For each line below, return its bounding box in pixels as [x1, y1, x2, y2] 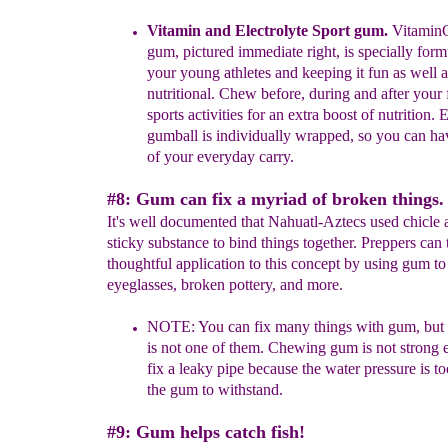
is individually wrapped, [202, 127, 358, 144]
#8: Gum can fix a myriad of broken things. [107, 189, 444, 209]
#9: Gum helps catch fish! [107, 422, 305, 442]
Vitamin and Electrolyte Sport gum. [147, 22, 392, 39]
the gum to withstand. [147, 381, 283, 398]
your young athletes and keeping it [147, 64, 368, 81]
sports [147, 106, 188, 123]
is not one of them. [147, 339, 264, 356]
